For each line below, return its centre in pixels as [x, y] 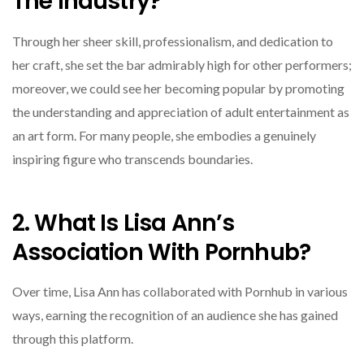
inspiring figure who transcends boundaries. [132, 159]
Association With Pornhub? [162, 252]
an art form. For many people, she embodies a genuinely [164, 136]
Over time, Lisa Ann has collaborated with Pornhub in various [180, 292]
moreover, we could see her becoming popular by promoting [178, 89]
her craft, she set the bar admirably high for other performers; [182, 65]
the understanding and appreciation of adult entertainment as [181, 112]
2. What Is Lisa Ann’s [123, 223]
